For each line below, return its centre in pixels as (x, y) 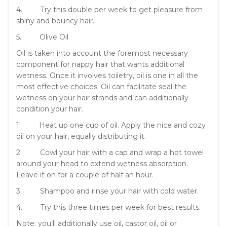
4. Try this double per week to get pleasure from (109, 9)
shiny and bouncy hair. (55, 21)
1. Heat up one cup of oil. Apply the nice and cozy (111, 125)
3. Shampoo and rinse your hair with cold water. (107, 191)
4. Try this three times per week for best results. (108, 207)
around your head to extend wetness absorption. (102, 163)
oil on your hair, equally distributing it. (81, 136)
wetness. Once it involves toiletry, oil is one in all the (107, 75)
